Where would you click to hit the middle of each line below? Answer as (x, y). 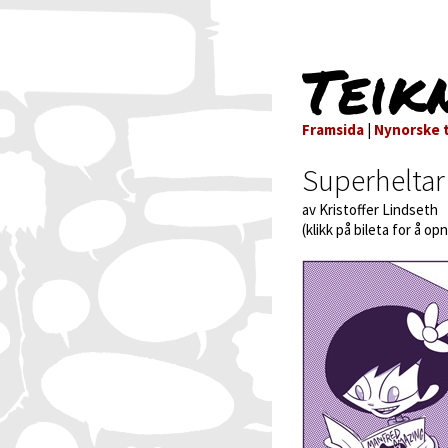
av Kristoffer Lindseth (370, 209)
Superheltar (373, 180)
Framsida (333, 129)
